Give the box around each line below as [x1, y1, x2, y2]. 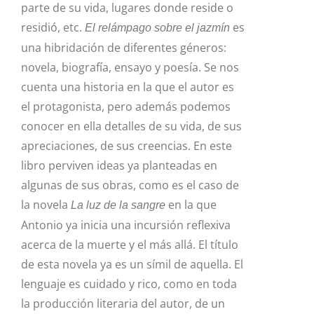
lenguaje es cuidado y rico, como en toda [21, 276, 237, 292]
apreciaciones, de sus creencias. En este [21, 138, 232, 154]
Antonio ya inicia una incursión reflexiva [21, 217, 231, 233]
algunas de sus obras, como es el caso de [21, 177, 239, 193]
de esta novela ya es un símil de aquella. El [21, 257, 243, 273]
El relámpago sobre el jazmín [85, 22, 230, 34]
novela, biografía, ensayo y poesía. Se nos [21, 60, 239, 76]
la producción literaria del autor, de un [21, 296, 225, 312]
